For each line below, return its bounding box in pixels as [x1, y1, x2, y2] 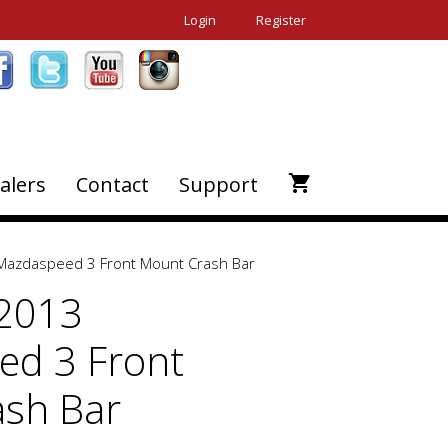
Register [256, 11, 306, 29]
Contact [76, 171, 149, 198]
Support [179, 171, 258, 198]
